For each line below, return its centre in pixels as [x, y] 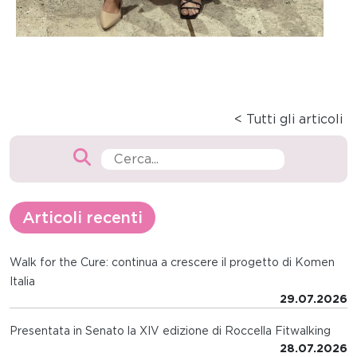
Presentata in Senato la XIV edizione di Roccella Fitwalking [170, 330]
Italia [22, 281]
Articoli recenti [82, 217]
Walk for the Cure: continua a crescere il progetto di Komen [172, 262]
